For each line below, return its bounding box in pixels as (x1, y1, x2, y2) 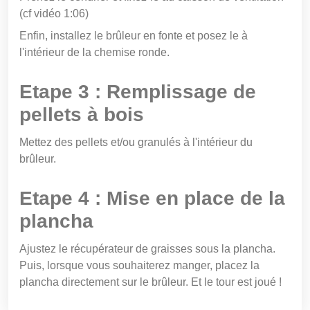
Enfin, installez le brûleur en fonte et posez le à (19, 29, 248, 42)
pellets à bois (19, 103, 144, 125)
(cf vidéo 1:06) (19, 7, 89, 19)
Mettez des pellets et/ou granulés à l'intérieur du (19, 136, 253, 148)
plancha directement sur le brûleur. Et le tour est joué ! (19, 275, 282, 288)
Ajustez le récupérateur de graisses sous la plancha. (19, 242, 275, 255)
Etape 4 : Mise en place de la (19, 187, 285, 209)
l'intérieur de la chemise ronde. (19, 46, 170, 58)
